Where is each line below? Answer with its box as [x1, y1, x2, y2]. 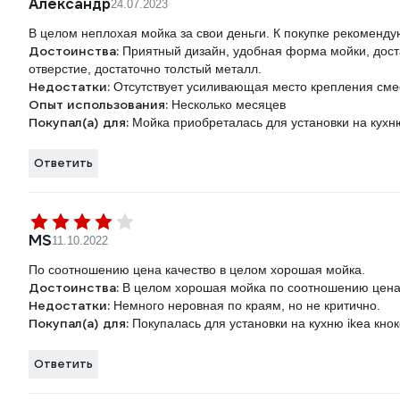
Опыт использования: [29, 96, 171, 113]
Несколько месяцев [171, 97, 286, 112]
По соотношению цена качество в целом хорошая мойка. [29, 262, 365, 278]
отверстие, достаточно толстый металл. [29, 62, 262, 77]
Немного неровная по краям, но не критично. [113, 298, 380, 313]
